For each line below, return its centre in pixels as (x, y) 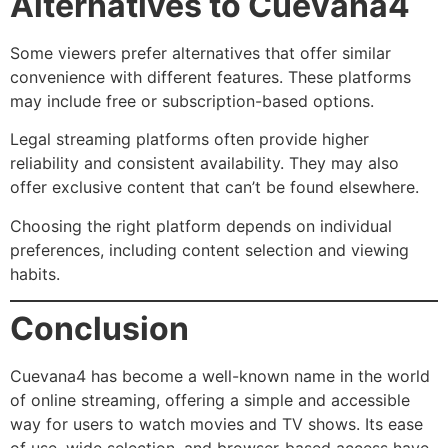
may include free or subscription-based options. (192, 100)
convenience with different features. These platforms (210, 76)
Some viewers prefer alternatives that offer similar (200, 52)
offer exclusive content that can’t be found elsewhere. (214, 187)
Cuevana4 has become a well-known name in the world (220, 376)
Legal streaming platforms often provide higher (189, 139)
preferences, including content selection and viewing (209, 249)
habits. (35, 273)
